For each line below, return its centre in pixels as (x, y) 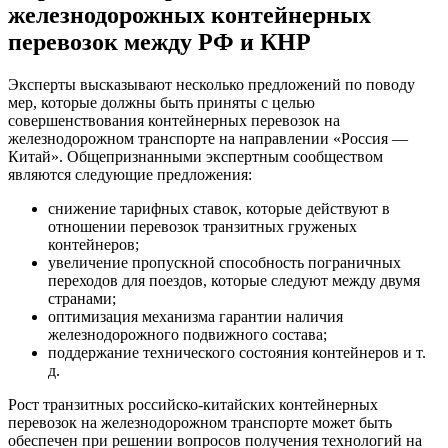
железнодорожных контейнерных (189, 15)
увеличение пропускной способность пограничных (224, 263)
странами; (82, 299)
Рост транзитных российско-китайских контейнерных (193, 405)
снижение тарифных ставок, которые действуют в (219, 209)
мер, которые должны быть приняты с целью (161, 103)
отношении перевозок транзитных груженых (202, 227)
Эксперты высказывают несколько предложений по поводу (211, 85)
